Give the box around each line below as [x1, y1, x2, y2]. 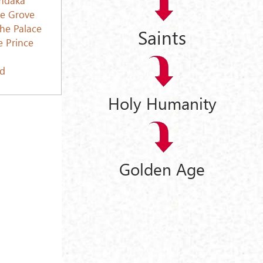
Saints [138, 24, 187, 49]
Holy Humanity [107, 92, 217, 114]
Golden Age [119, 157, 205, 180]
